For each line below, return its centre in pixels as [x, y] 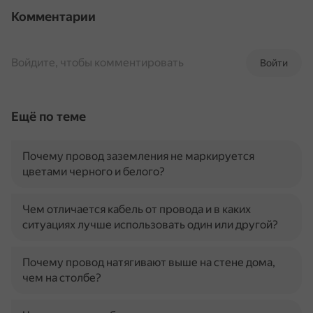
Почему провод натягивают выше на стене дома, [149, 262]
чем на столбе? [62, 278]
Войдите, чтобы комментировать [97, 63]
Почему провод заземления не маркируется [138, 156]
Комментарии [53, 16]
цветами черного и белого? [94, 172]
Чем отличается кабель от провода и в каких [137, 209]
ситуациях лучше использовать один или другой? [150, 225]
